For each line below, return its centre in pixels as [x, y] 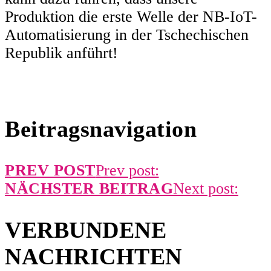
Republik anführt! [61, 53]
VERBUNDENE [86, 230]
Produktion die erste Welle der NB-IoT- [131, 17]
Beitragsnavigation [101, 129]
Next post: [206, 188]
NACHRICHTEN [93, 257]
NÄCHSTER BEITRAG [89, 188]
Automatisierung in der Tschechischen [127, 35]
